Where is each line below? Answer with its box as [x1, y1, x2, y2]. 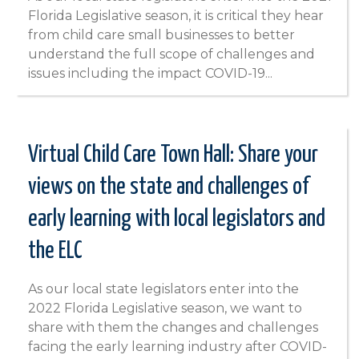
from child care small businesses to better [28, 27, 295, 43]
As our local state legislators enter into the [28, 281, 299, 297]
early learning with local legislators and [28, 208, 325, 232]
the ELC [28, 240, 83, 264]
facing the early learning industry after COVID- [28, 339, 327, 355]
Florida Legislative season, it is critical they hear [28, 8, 324, 24]
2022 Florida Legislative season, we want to [28, 301, 302, 317]
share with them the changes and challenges [28, 320, 318, 336]
